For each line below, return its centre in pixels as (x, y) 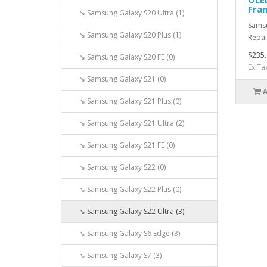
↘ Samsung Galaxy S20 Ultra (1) (126, 13)
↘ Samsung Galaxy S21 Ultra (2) (126, 123)
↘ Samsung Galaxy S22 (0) (117, 167)
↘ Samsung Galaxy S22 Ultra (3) (126, 211)
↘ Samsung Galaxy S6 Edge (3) (124, 233)
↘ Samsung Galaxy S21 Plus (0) (125, 101)
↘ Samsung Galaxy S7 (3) (115, 255)
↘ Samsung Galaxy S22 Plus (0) (125, 189)
